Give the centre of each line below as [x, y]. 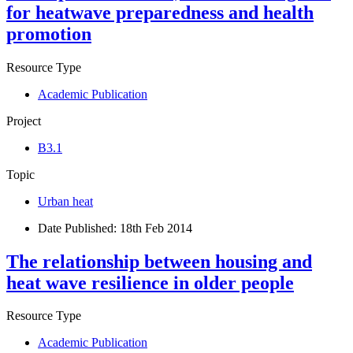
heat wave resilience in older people [150, 282]
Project [24, 121]
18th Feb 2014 [156, 228]
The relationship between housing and [159, 261]
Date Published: [79, 228]
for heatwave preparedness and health [160, 12]
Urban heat [65, 201]
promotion [49, 33]
